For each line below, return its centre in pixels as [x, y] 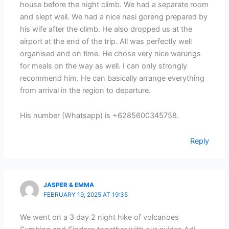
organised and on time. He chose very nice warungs [111, 53]
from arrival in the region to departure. [86, 90]
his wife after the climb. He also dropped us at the [106, 29]
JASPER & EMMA [69, 185]
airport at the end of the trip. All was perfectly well [106, 41]
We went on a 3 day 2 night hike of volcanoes [100, 217]
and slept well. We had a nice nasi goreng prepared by [114, 17]
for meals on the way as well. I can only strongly [104, 66]
